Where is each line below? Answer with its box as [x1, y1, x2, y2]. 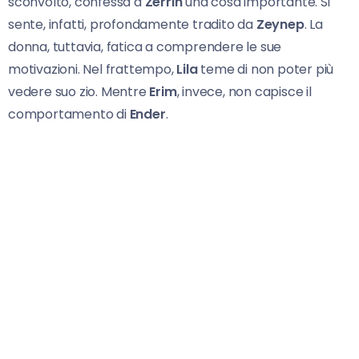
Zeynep [256, 15, 305, 34]
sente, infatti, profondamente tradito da [8, 15, 256, 34]
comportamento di [8, 105, 130, 124]
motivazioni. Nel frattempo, [8, 60, 177, 79]
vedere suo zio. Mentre [8, 83, 150, 102]
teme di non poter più [197, 60, 334, 79]
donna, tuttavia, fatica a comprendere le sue [8, 38, 282, 57]
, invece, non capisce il [176, 83, 312, 102]
